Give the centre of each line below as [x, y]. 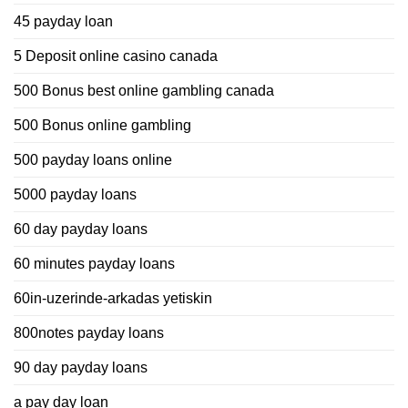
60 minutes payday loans [94, 263]
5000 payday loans [75, 194]
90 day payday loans [81, 367]
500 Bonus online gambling [102, 125]
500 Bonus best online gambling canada [144, 90]
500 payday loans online [93, 159]
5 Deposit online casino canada [116, 56]
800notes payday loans [89, 332]
